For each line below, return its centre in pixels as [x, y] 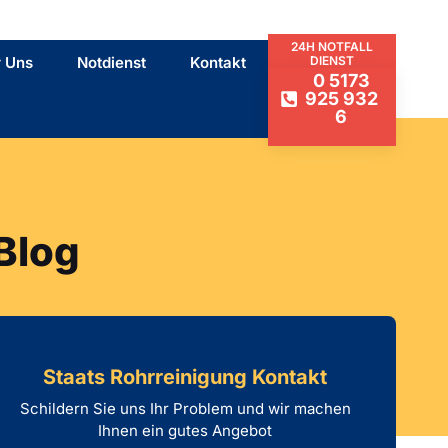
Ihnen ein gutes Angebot [185, 430]
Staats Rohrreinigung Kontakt [185, 377]
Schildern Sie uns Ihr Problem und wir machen [185, 408]
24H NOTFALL [331, 46]
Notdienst [112, 62]
